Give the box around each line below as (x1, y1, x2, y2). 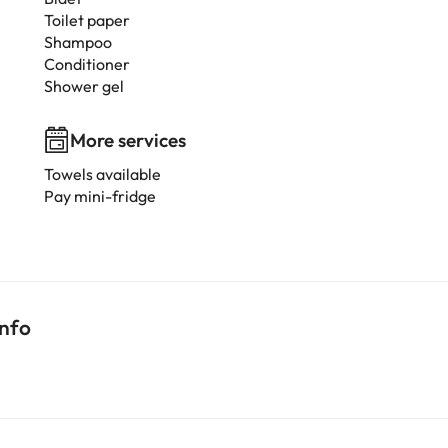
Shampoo (44, 32, 112, 52)
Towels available (44, 164, 161, 184)
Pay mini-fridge (44, 186, 156, 206)
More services (70, 128, 186, 152)
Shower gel (44, 76, 124, 96)
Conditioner (44, 54, 130, 74)
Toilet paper (44, 10, 130, 30)
